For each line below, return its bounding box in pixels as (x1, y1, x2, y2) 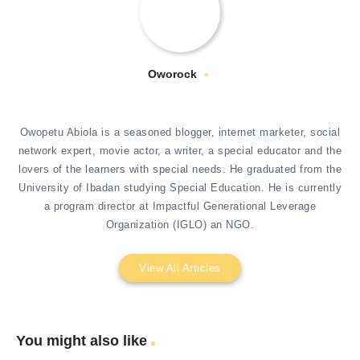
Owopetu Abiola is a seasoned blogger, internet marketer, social (19, 126, 341, 139)
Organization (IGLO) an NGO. (105, 219, 255, 231)
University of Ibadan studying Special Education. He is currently (18, 182, 342, 194)
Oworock (148, 67, 198, 81)
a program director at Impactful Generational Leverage (43, 200, 317, 213)
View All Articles (139, 262, 221, 275)
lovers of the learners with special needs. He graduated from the (18, 163, 342, 176)
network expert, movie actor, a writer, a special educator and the (18, 145, 342, 157)
